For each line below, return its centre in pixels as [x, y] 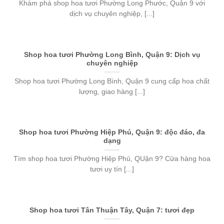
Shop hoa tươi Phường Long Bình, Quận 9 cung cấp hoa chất [112, 81]
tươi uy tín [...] [112, 169]
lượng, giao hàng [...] [112, 91]
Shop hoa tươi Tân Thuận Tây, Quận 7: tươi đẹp [112, 210]
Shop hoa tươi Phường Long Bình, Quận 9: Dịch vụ [112, 54]
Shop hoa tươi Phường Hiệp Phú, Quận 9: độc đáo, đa [112, 132]
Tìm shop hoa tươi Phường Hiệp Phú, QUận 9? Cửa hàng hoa [112, 159]
